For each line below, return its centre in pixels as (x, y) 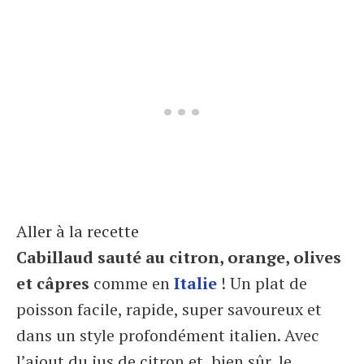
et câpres (53, 283)
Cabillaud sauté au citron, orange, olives (179, 257)
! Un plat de (262, 283)
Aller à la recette (78, 231)
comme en (132, 283)
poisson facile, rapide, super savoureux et (169, 309)
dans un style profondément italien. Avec (168, 335)
